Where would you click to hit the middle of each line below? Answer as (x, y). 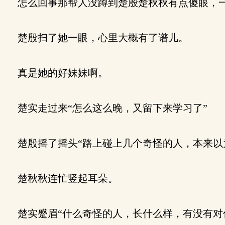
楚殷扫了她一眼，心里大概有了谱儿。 (98, 38)
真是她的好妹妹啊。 (58, 73)
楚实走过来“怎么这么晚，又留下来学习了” (107, 108)
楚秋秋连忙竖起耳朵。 (63, 178)
